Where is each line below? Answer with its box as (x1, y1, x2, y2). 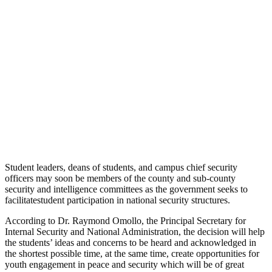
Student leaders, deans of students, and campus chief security (5, 161, 237, 172)
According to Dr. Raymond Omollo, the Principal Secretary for (5, 215, 246, 226)
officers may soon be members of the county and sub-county (5, 172, 236, 183)
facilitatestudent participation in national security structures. (5, 194, 230, 205)
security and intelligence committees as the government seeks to (5, 183, 248, 194)
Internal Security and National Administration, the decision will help (5, 226, 265, 237)
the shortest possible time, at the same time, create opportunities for (5, 248, 259, 259)
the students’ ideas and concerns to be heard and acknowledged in (5, 237, 256, 248)
